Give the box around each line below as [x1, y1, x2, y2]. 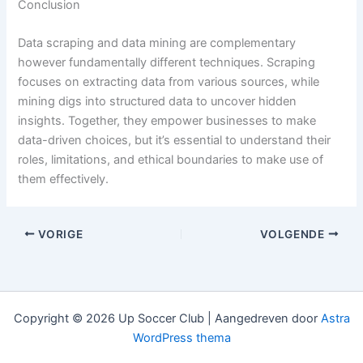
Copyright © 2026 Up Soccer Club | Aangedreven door [13, 311, 321, 327]
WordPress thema [132, 331, 231, 346]
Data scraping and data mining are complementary [18, 36, 297, 51]
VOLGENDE [260, 227, 328, 241]
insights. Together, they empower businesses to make [18, 113, 317, 129]
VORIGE [35, 227, 83, 241]
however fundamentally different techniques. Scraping [18, 55, 316, 70]
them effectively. [18, 172, 109, 187]
